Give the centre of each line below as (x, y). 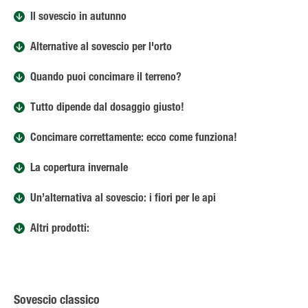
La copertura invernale (79, 169)
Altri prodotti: (60, 230)
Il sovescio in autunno (78, 18)
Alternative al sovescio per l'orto (101, 48)
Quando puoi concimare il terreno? (106, 78)
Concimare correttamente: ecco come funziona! (134, 139)
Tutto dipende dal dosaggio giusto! (107, 109)
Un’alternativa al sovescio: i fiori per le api (123, 199)
